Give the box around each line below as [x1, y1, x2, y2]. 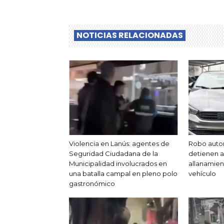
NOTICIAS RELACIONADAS [76, 29, 183, 41]
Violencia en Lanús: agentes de [69, 139, 169, 148]
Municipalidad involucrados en [69, 159, 167, 168]
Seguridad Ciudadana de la [69, 149, 158, 158]
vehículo [188, 169, 216, 178]
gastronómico [69, 179, 115, 188]
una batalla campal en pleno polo [69, 169, 177, 178]
